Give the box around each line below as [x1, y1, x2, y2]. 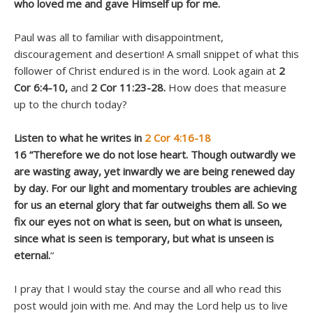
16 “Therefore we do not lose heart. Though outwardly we [14, 147, 296, 161]
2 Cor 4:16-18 [142, 130, 211, 145]
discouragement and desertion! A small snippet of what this [14, 46, 299, 61]
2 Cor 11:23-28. [91, 80, 166, 94]
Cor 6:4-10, [14, 80, 68, 94]
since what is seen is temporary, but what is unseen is [14, 231, 274, 245]
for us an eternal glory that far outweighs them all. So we [14, 197, 286, 212]
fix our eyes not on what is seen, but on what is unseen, [14, 214, 282, 228]
